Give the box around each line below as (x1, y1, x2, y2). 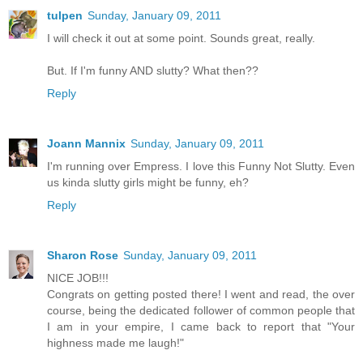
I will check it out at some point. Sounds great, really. (47, 32, 315, 45)
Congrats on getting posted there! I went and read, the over (47, 288, 355, 301)
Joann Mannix (47, 137, 126, 151)
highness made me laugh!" (47, 336, 184, 350)
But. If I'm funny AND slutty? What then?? (47, 64, 258, 78)
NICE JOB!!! (47, 271, 109, 285)
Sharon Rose (47, 249, 118, 263)
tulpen (47, 9, 83, 23)
